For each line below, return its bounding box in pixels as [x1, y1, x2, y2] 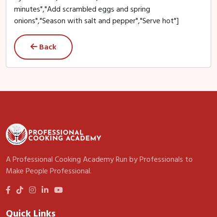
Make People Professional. [6, 165, 92, 177]
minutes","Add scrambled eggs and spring [14, 3, 150, 15]
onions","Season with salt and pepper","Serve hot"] [14, 15, 179, 27]
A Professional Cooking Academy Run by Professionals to [6, 153, 193, 166]
